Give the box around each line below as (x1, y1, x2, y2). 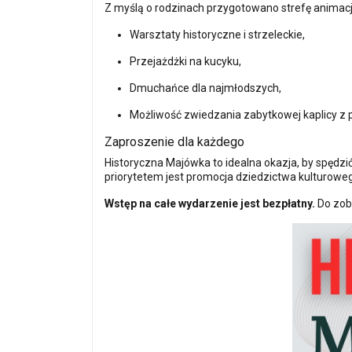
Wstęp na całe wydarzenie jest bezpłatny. (104, 196, 315, 210)
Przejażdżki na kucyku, (130, 54, 241, 68)
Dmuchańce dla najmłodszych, (130, 81, 281, 94)
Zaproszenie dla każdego (104, 134, 244, 149)
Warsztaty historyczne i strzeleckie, (130, 27, 305, 41)
